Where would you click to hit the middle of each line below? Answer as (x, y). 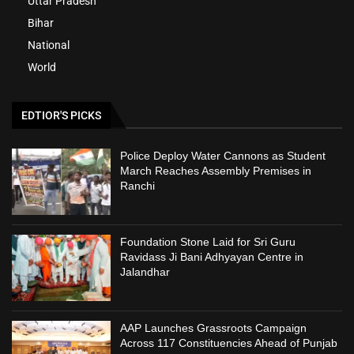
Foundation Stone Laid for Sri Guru (208, 242)
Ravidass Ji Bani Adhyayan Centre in (212, 257)
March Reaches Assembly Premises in (216, 171)
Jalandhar (145, 272)
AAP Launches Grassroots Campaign (214, 328)
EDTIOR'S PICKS (61, 116)
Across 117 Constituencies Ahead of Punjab (229, 343)
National (49, 45)
